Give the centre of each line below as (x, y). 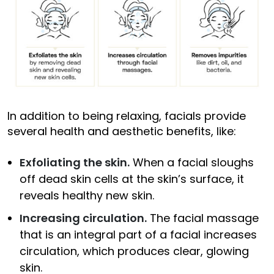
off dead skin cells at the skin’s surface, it (132, 179)
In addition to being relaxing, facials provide (127, 116)
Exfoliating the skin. (75, 162)
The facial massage (203, 218)
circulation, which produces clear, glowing (134, 251)
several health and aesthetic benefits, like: (122, 131)
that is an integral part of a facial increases (138, 234)
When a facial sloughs (192, 162)
